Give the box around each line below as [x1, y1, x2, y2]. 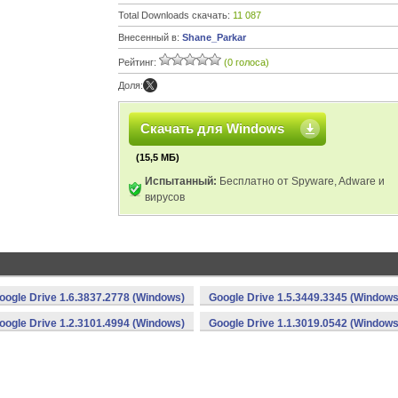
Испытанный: [145, 175, 217, 187]
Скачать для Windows [140, 121, 284, 136]
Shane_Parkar [182, 32, 246, 43]
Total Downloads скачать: [118, 10, 233, 20]
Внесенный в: [118, 32, 182, 43]
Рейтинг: [118, 57, 159, 68]
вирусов [145, 191, 185, 203]
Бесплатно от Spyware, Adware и [217, 175, 385, 187]
